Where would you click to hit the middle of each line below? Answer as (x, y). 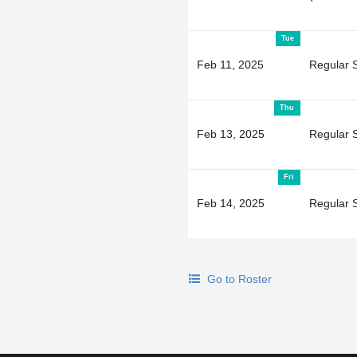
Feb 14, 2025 (230, 203)
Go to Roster (237, 279)
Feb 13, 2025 (230, 133)
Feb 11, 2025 (230, 64)
